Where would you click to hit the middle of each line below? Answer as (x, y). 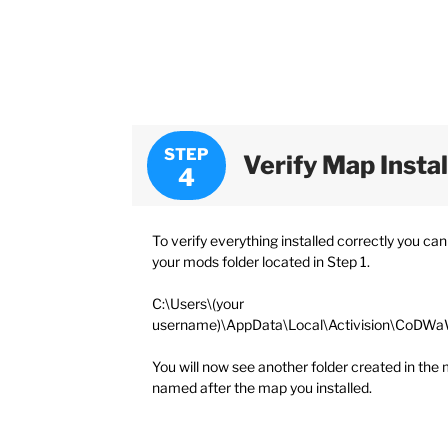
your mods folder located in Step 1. (261, 261)
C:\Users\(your (198, 303)
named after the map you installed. (262, 387)
